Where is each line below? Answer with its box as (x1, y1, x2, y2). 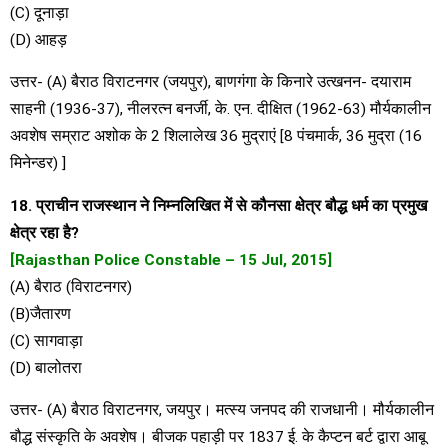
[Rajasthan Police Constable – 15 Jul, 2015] (10, 250, 332, 269)
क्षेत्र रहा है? (10, 223, 79, 242)
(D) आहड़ (10, 30, 67, 49)
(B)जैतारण (10, 304, 71, 323)
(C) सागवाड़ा (10, 331, 83, 350)
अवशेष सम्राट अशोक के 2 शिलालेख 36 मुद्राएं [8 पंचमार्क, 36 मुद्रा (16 (10, 127, 422, 146)
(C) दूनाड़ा (10, 3, 69, 22)
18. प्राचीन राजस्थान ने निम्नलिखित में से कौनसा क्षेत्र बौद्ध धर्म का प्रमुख (10, 196, 427, 215)
